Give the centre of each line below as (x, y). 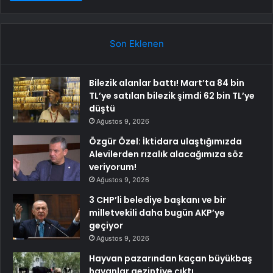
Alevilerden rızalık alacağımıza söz (166, 154)
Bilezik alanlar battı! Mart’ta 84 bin (167, 83)
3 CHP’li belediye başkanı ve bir (158, 200)
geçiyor (106, 225)
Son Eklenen (136, 43)
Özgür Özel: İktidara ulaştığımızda (165, 141)
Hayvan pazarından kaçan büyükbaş (171, 258)
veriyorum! (113, 167)
